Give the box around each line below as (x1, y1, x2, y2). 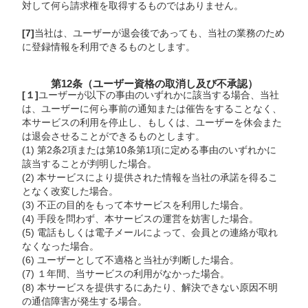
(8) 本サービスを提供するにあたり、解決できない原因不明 (22, 282, 278, 293)
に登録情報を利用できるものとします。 (22, 41, 196, 52)
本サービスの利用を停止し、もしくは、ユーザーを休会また (22, 117, 283, 128)
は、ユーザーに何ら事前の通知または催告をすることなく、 (22, 103, 283, 114)
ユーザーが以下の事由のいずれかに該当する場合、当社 (38, 89, 280, 100)
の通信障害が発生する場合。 (22, 296, 148, 307)
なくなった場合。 (22, 241, 100, 252)
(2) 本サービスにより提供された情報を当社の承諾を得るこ (22, 172, 278, 183)
